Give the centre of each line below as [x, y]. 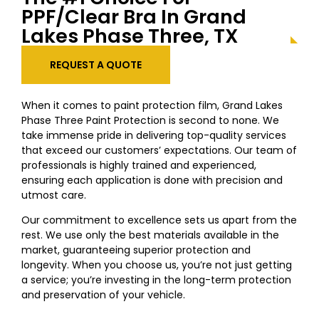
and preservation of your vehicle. [103, 294]
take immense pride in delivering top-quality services [154, 135]
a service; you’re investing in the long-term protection [156, 279]
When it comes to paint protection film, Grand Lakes [152, 105]
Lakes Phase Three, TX [130, 36]
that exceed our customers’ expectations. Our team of [159, 150]
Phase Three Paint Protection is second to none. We [150, 120]
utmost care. [54, 195]
